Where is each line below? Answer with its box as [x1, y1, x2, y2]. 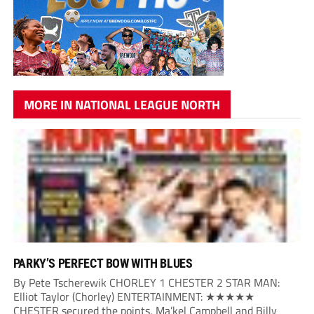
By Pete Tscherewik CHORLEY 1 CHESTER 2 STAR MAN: [13, 274, 280, 292]
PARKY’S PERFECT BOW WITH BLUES [13, 256, 193, 271]
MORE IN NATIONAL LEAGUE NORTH [23, 95, 220, 115]
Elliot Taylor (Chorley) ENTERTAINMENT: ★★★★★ [13, 288, 254, 306]
